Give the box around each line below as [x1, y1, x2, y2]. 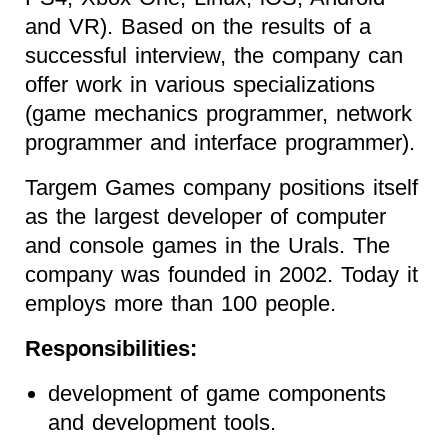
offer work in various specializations [25, 72, 375, 98]
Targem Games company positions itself [25, 175, 418, 201]
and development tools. [47, 410, 276, 436]
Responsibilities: [25, 336, 197, 362]
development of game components [47, 381, 386, 407]
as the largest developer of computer [25, 204, 386, 230]
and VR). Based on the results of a [25, 14, 371, 40]
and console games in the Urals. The [25, 233, 390, 259]
